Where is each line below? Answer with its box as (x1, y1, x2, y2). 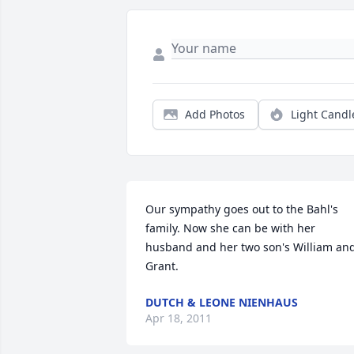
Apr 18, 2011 (145, 311, 212, 326)
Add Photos (185, 107, 245, 122)
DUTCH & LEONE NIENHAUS (145, 295, 298, 310)
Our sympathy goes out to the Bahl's (145, 201, 338, 217)
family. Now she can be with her (145, 220, 315, 235)
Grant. (145, 258, 179, 273)
